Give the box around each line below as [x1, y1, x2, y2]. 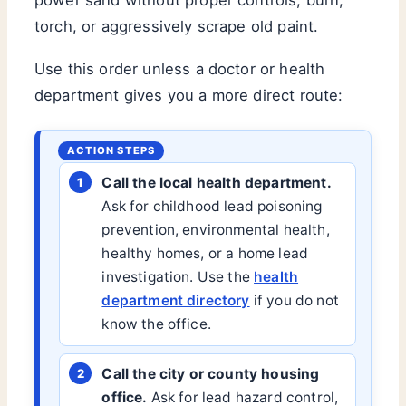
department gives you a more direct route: [34, 86, 343, 105]
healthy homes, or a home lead [101, 245, 309, 263]
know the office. [101, 315, 211, 333]
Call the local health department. [101, 174, 332, 192]
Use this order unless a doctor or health [34, 60, 325, 79]
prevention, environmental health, [101, 221, 330, 239]
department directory [101, 292, 250, 310]
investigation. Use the [101, 268, 255, 286]
